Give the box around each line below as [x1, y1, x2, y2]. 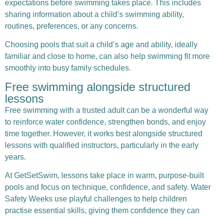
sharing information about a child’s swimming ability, [5, 10, 184, 18]
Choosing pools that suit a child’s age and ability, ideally [5, 40, 198, 49]
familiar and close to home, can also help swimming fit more [5, 52, 210, 61]
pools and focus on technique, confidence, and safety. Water [5, 183, 211, 192]
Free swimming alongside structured [5, 80, 190, 93]
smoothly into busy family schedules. [5, 64, 131, 73]
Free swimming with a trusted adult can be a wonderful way [5, 106, 208, 114]
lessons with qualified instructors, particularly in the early [5, 141, 199, 149]
